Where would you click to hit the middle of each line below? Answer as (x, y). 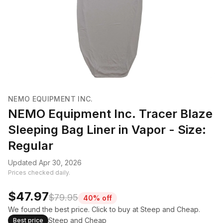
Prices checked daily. (39, 172)
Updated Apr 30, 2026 (45, 163)
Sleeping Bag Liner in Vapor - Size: (107, 130)
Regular (31, 146)
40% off (98, 198)
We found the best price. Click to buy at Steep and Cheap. (104, 209)
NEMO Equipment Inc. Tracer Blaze (110, 114)
